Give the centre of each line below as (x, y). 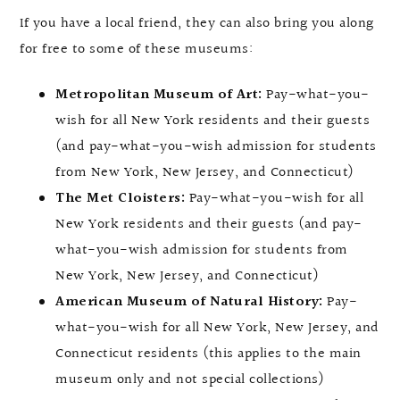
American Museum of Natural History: (191, 303)
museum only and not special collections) (190, 380)
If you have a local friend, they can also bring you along (197, 24)
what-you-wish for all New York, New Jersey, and (217, 329)
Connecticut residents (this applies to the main (208, 354)
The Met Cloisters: (120, 199)
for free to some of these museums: (136, 50)
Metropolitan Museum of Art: (161, 96)
